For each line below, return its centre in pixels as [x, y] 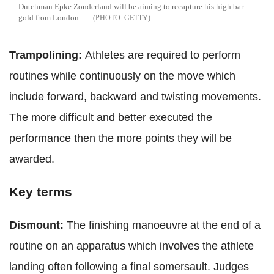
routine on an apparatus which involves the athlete [131, 246]
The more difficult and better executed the [111, 118]
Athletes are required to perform [163, 55]
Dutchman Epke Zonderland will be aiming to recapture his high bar [131, 7]
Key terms [41, 192]
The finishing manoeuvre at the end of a [164, 225]
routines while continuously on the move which [122, 76]
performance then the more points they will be [120, 139]
